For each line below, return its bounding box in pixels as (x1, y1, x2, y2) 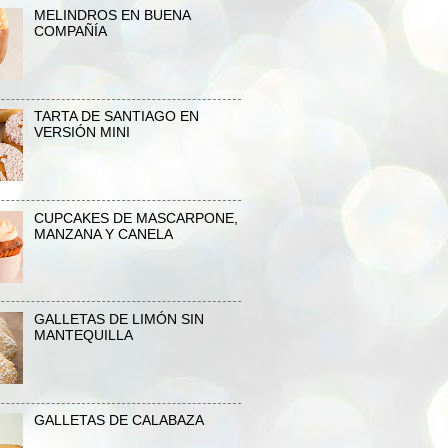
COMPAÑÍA (33, 23, 107, 39)
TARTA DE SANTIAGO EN (33, 109, 199, 125)
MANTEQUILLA (33, 327, 133, 343)
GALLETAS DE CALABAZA (33, 413, 204, 429)
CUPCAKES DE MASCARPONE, (33, 210, 238, 226)
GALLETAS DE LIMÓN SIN (33, 311, 204, 327)
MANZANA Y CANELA (33, 226, 173, 242)
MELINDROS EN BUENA (33, 7, 190, 23)
